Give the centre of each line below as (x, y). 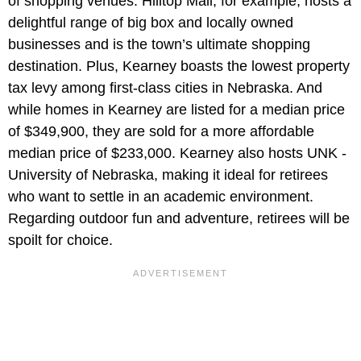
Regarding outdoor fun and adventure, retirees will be (179, 218)
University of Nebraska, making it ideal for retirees (168, 174)
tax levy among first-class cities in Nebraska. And (165, 87)
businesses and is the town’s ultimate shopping (159, 44)
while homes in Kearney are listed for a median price (176, 109)
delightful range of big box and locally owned (151, 22)
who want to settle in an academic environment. (161, 196)
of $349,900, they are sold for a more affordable (161, 131)
